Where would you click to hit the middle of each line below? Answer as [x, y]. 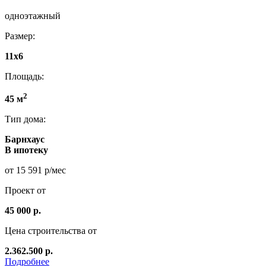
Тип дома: [25, 119]
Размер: [20, 36]
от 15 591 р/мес [35, 170]
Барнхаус [25, 140]
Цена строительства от [51, 231]
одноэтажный [33, 16]
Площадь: [24, 77]
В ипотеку [26, 150]
